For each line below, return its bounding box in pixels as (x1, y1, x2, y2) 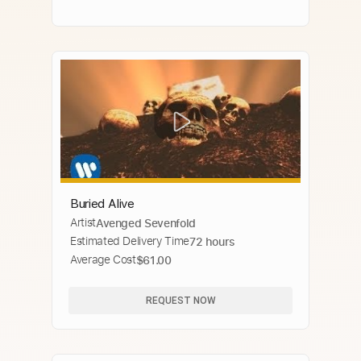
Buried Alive (70, 196, 135, 212)
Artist (70, 215, 96, 230)
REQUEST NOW (145, 294, 216, 306)
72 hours (189, 234, 236, 250)
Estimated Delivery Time (70, 234, 189, 249)
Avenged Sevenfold (95, 215, 196, 231)
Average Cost (70, 252, 136, 268)
